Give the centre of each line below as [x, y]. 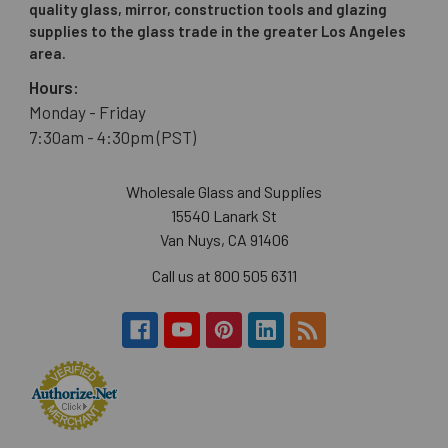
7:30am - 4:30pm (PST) [112, 136]
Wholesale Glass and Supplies [224, 191]
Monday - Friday [87, 111]
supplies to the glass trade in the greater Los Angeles [217, 30]
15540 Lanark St [224, 215]
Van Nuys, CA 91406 [224, 239]
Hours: [55, 86]
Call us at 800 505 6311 [224, 275]
